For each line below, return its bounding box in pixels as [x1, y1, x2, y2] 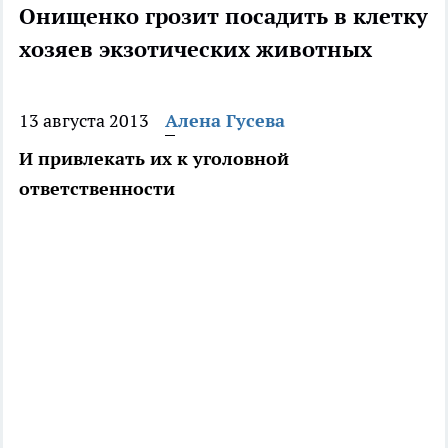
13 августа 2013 [19, 109, 149, 133]
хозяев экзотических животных [19, 35, 372, 64]
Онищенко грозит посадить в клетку [19, 2, 428, 31]
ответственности [19, 177, 175, 201]
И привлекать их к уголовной [19, 147, 289, 171]
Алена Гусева [165, 109, 285, 133]
